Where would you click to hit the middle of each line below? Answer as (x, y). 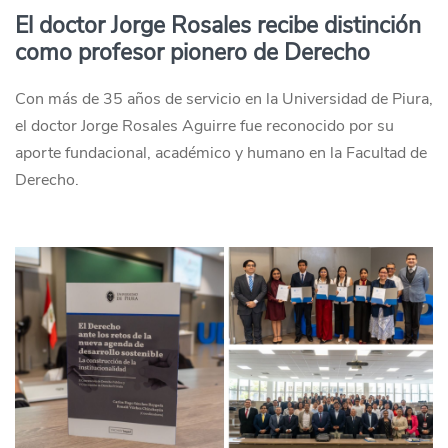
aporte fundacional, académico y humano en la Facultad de (221, 153)
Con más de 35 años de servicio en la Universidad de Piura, (224, 99)
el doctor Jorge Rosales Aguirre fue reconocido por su (204, 126)
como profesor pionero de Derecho (192, 52)
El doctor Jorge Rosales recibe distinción (218, 25)
